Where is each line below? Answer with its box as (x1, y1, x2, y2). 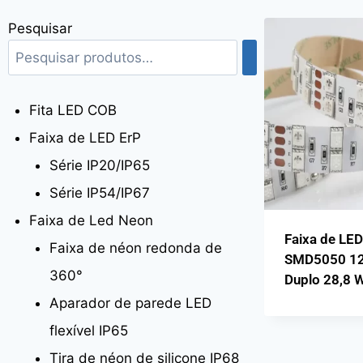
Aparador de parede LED (49, 294, 211, 311)
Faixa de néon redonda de (49, 239, 222, 256)
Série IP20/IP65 (49, 156, 150, 173)
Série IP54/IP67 (49, 184, 150, 201)
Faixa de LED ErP (28, 129, 141, 146)
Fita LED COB (28, 101, 117, 118)
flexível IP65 (49, 322, 128, 339)
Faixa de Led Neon (28, 211, 153, 228)
